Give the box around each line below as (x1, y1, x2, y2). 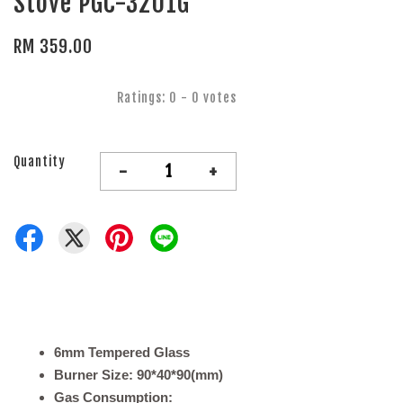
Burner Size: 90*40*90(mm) (54, 367, 223, 383)
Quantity (13, 154, 66, 170)
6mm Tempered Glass (54, 345, 190, 361)
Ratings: (117, 90, 169, 106)
